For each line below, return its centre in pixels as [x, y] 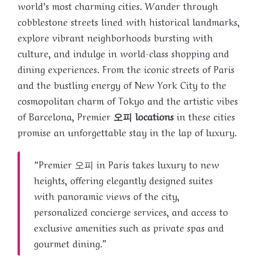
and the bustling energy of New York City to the [122, 85]
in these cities [204, 116]
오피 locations [144, 116]
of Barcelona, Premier [65, 116]
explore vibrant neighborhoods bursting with [115, 37]
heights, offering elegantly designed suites [123, 180]
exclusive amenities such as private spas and [129, 227]
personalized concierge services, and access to [131, 211]
